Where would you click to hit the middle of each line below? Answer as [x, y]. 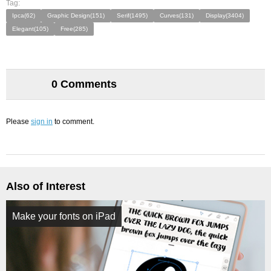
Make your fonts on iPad [64, 216]
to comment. [73, 122]
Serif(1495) [132, 15]
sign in [42, 122]
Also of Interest [46, 186]
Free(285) [74, 29]
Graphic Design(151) [76, 15]
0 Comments [84, 84]
